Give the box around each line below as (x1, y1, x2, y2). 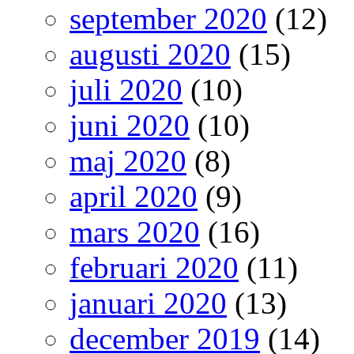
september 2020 (70, 2, 267, 36)
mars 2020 (70, 215, 200, 249)
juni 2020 (70, 108, 190, 142)
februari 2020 (70, 250, 239, 284)
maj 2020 (70, 144, 186, 178)
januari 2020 (70, 286, 227, 320)
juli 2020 (70, 73, 183, 107)
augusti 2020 (70, 37, 231, 71)
